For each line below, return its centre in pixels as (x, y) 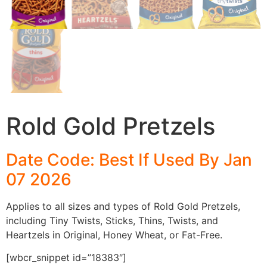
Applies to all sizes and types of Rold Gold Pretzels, (123, 206)
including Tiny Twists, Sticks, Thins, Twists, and (112, 220)
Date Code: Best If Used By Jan (129, 159)
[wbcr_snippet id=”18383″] (66, 258)
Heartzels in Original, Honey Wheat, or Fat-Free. (114, 235)
